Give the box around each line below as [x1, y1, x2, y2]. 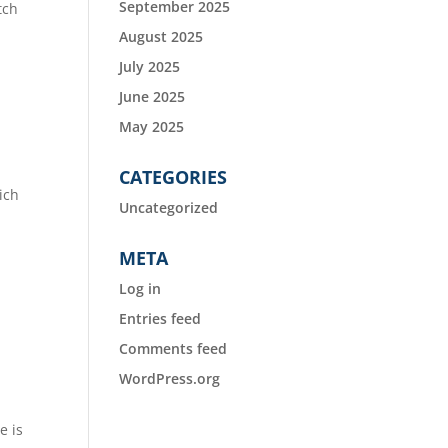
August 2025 [119, 26, 204, 46]
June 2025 [119, 86, 186, 106]
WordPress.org [119, 368, 221, 388]
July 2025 [119, 56, 181, 76]
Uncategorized [119, 197, 219, 217]
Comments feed [119, 338, 228, 358]
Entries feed [119, 308, 202, 328]
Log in [119, 278, 162, 298]
